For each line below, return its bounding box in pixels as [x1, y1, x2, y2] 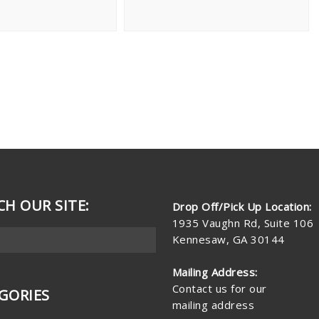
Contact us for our [172, 281, 267, 296]
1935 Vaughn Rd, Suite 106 [172, 215, 314, 230]
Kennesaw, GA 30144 [172, 231, 285, 246]
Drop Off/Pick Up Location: [172, 199, 312, 214]
